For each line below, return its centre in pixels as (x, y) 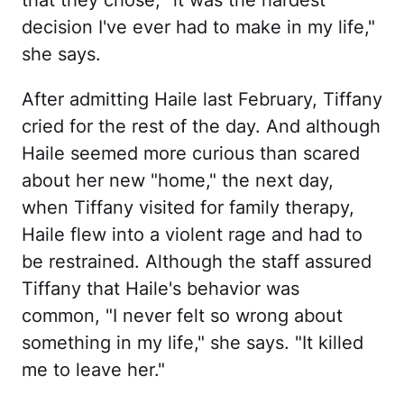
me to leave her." (93, 369)
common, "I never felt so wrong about (182, 315)
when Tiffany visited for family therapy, (188, 207)
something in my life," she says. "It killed (193, 342)
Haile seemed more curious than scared (191, 153)
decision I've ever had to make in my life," (198, 27)
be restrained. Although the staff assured (197, 261)
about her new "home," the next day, (178, 180)
